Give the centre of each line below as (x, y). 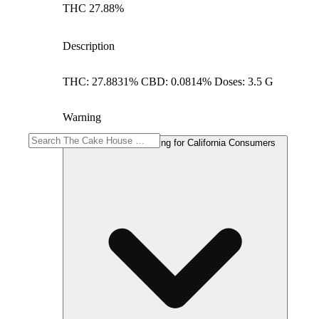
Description (89, 46)
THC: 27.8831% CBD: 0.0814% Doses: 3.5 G (168, 81)
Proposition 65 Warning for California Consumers (175, 142)
